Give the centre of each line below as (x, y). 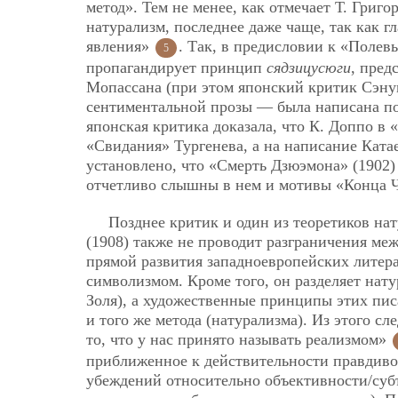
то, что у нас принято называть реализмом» (239, 339)
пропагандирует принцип (176, 68)
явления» (120, 47)
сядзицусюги (309, 68)
